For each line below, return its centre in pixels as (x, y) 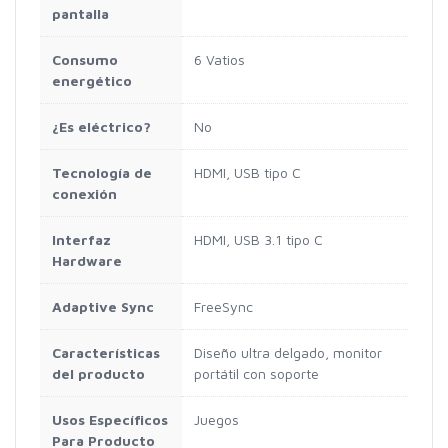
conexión (84, 194)
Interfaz (81, 240)
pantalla (80, 14)
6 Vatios (219, 60)
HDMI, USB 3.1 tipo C (258, 240)
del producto (98, 374)
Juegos (216, 420)
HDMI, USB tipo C (247, 173)
